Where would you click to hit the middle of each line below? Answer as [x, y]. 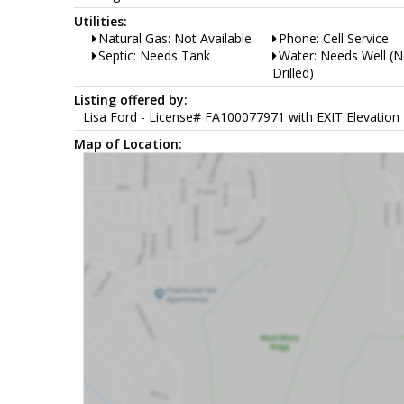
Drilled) [293, 72]
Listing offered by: [131, 99]
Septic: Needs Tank [154, 55]
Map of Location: [128, 143]
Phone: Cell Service [334, 38]
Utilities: [101, 21]
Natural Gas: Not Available [175, 38]
